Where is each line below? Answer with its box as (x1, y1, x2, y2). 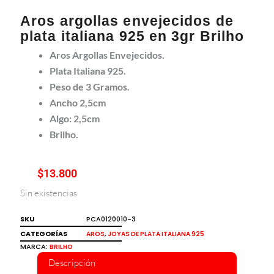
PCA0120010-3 (86, 213, 136, 224)
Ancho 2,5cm (50, 96, 106, 108)
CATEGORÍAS (20, 228, 67, 239)
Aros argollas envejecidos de (20, 12, 234, 29)
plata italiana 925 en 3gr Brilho (20, 28, 245, 44)
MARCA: (20, 241, 50, 251)
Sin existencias (20, 187, 77, 199)
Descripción (48, 257, 95, 269)
